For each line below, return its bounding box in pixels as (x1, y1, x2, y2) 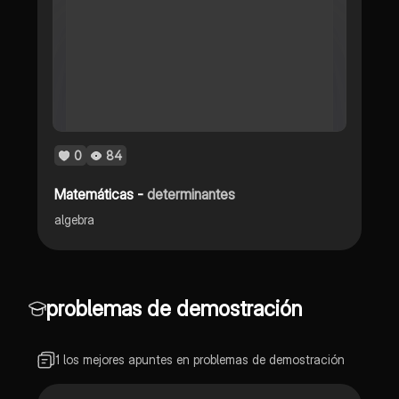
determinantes (147, 184, 236, 203)
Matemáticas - (54, 184, 148, 203)
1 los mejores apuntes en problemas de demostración (54, 352, 345, 367)
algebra (54, 211, 95, 227)
